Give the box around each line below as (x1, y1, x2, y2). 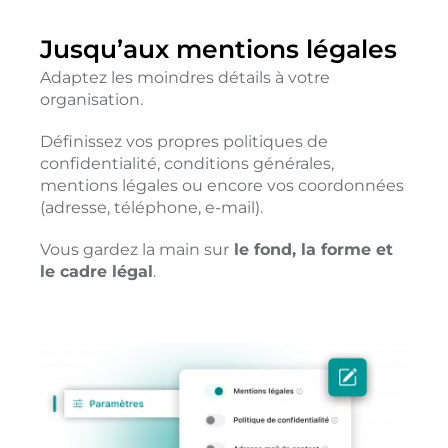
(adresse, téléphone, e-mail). (39, 197, 263, 217)
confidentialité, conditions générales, (39, 153, 334, 173)
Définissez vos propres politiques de (39, 131, 328, 151)
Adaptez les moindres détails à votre (39, 67, 330, 87)
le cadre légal (39, 261, 153, 281)
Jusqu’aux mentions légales (39, 33, 397, 64)
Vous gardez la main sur (39, 239, 229, 259)
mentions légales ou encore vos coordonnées (39, 175, 404, 195)
